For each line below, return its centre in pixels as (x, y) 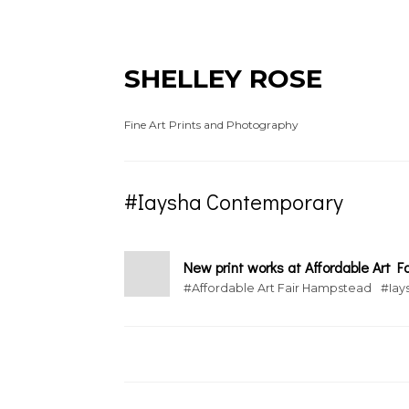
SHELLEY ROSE (223, 79)
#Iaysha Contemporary (234, 201)
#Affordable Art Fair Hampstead (278, 288)
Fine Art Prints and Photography (211, 125)
